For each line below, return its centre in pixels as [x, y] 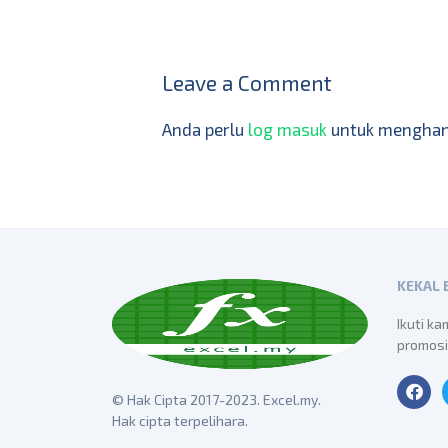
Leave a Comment [247, 82]
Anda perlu [205, 129]
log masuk [287, 129]
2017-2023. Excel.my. [255, 399]
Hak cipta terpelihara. [180, 420]
